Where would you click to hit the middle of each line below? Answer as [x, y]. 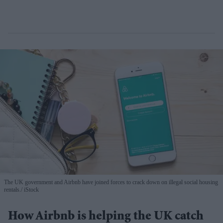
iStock [31, 189]
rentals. [12, 189]
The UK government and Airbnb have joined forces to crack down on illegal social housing [111, 182]
